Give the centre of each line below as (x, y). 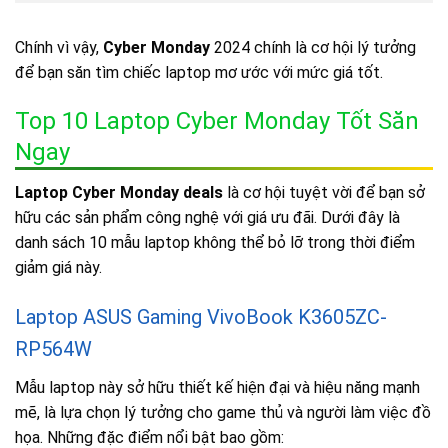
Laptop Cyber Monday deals (121, 193)
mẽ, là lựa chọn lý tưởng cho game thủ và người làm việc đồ (223, 412)
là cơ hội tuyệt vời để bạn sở (326, 193)
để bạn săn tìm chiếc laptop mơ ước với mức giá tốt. (199, 73)
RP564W (53, 348)
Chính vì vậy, (59, 48)
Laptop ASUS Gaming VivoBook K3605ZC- (201, 316)
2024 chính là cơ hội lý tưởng (313, 48)
